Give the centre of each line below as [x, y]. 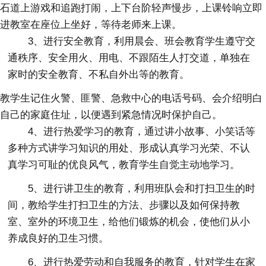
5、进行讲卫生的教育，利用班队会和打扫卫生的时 [142, 188]
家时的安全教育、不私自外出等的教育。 [99, 74]
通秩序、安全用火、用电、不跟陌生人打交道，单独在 [129, 58]
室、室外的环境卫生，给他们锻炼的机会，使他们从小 [129, 221]
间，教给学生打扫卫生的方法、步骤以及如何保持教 [124, 205]
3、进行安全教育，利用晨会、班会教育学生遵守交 [142, 41]
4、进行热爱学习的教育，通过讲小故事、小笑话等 [142, 131]
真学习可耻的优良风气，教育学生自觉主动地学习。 [124, 164]
